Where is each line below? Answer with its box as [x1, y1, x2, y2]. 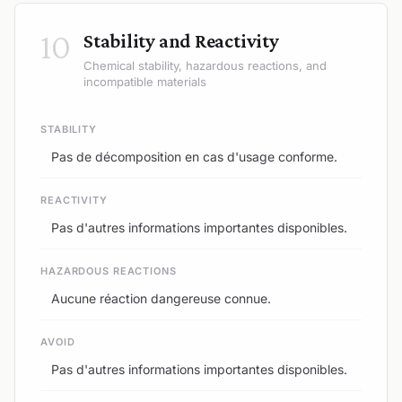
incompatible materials [83, 74, 206, 89]
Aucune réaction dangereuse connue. [51, 290, 271, 306]
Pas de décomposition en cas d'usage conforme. [51, 148, 337, 164]
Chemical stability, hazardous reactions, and [83, 57, 327, 73]
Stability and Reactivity [83, 29, 279, 52]
